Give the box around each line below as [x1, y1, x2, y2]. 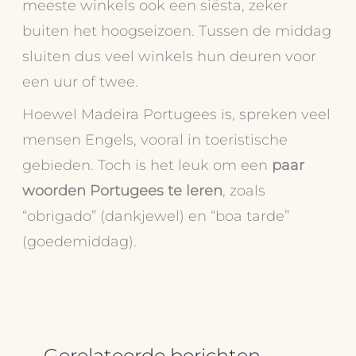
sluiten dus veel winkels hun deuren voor [22, 46, 317, 65]
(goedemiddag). [22, 231, 137, 250]
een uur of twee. [22, 72, 139, 91]
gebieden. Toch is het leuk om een [22, 155, 273, 174]
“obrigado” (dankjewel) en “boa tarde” [22, 206, 290, 225]
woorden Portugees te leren [22, 180, 223, 199]
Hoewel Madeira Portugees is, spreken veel [22, 104, 331, 123]
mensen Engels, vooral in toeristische [22, 130, 288, 149]
